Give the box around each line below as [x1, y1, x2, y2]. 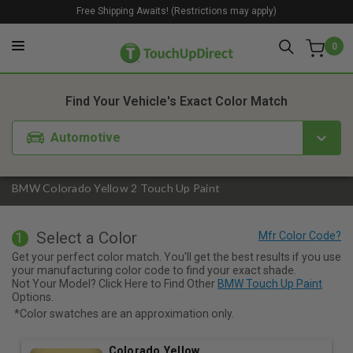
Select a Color [35, 229, 137, 248]
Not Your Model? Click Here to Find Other [12, 277, 217, 290]
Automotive [50, 129, 121, 145]
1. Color [87, 52, 135, 67]
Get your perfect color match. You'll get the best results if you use [12, 250, 341, 263]
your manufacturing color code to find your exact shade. [12, 263, 296, 277]
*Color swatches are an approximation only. [14, 307, 234, 320]
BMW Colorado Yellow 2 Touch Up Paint [12, 181, 220, 195]
